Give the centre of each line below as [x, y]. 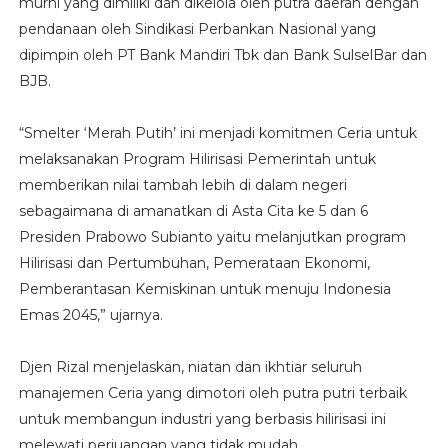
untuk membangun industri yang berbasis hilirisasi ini [202, 418]
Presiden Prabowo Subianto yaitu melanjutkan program [212, 236]
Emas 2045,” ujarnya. [90, 314]
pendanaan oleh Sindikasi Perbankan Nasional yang [197, 28]
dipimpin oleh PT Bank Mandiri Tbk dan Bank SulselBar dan [222, 54]
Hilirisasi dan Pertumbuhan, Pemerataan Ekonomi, [194, 262]
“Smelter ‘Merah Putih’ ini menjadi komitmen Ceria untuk [217, 132]
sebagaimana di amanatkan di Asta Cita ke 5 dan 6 [193, 210]
